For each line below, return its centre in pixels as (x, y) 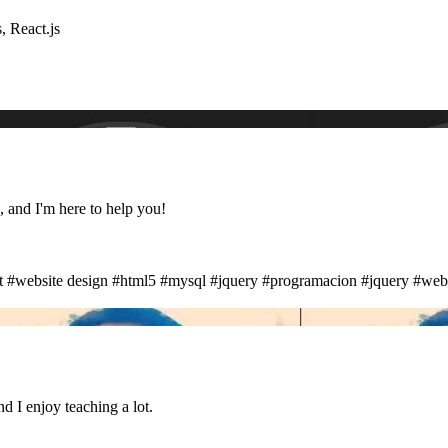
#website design (57, 280)
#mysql (183, 280)
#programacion (309, 280)
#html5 (134, 280)
